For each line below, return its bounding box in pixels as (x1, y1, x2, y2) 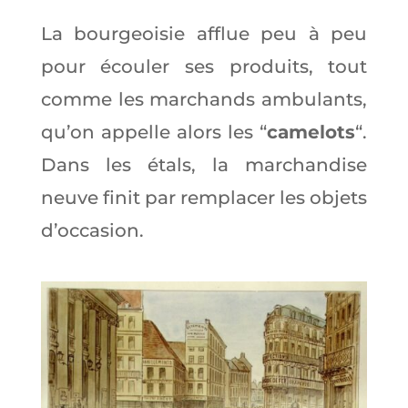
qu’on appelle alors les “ (40, 121, 268, 144)
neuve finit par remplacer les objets (40, 187, 368, 209)
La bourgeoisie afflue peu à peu (40, 23, 368, 46)
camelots (267, 121, 356, 144)
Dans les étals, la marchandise (40, 154, 368, 177)
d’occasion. (40, 219, 144, 242)
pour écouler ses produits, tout (40, 56, 368, 78)
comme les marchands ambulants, (40, 88, 368, 111)
